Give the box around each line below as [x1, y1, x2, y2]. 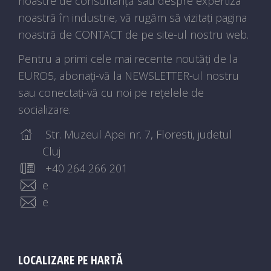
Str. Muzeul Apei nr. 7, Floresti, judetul [42, 126, 232, 142]
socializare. [18, 102, 71, 117]
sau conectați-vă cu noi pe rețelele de [18, 85, 204, 100]
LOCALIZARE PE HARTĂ [18, 251, 123, 268]
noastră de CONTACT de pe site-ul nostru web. [18, 27, 249, 42]
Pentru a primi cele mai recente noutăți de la [18, 51, 238, 67]
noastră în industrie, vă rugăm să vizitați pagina [18, 10, 247, 25]
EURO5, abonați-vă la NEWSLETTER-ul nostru [18, 68, 239, 83]
